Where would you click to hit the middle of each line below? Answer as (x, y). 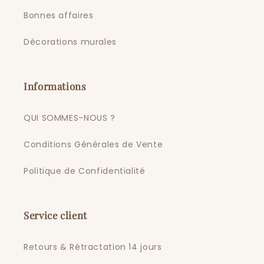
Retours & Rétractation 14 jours (93, 247)
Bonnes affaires (59, 16)
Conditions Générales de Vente (93, 145)
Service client (55, 215)
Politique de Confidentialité (85, 171)
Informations (55, 86)
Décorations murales (70, 42)
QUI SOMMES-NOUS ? (70, 118)
